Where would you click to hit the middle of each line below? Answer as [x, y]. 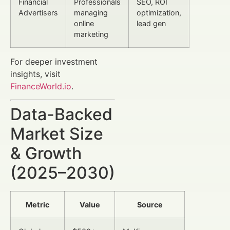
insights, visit [35, 74]
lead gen [151, 23]
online [84, 23]
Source [150, 205]
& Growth [46, 154]
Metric [37, 205]
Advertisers [38, 12]
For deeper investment [54, 61]
